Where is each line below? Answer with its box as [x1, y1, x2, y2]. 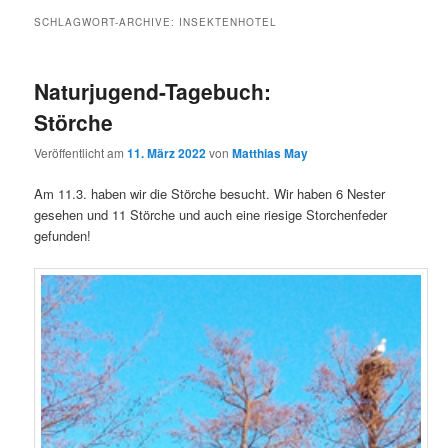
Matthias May [232, 144, 309, 163]
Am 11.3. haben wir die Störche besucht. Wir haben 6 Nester [34, 184, 386, 204]
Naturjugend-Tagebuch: [34, 75, 272, 106]
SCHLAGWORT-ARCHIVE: [34, 14, 180, 29]
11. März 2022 [127, 144, 207, 163]
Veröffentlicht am [34, 144, 128, 162]
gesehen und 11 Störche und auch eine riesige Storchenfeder [34, 205, 388, 225]
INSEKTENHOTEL [179, 14, 278, 29]
